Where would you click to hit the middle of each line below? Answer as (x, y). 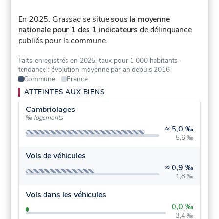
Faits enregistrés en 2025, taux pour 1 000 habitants (98, 61)
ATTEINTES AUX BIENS (65, 92)
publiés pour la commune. (63, 41)
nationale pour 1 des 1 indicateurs (78, 30)
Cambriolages (50, 110)
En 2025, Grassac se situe (65, 19)
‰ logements (44, 118)
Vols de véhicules (55, 156)
